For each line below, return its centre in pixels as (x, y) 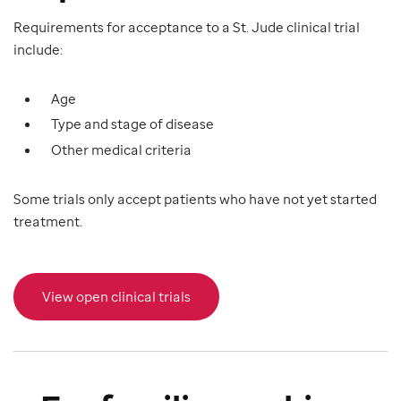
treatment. (48, 222)
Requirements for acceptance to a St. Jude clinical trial (187, 26)
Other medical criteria (121, 150)
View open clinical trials (116, 297)
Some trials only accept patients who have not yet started (195, 199)
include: (38, 49)
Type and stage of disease (132, 124)
